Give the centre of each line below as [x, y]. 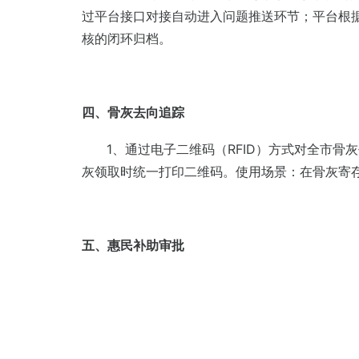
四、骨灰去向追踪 [133, 112]
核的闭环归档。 [127, 38]
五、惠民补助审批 [133, 245]
